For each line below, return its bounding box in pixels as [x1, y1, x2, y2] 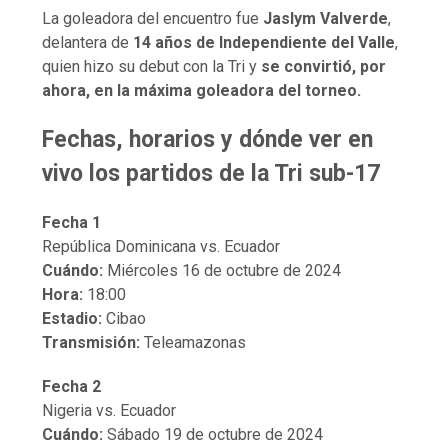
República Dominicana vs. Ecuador [42, 236, 281, 256]
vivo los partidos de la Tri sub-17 [42, 159, 381, 187]
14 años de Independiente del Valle [133, 32, 396, 52]
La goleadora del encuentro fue [42, 8, 264, 28]
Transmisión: [42, 332, 141, 352]
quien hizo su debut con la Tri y [42, 56, 262, 76]
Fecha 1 [42, 212, 102, 232]
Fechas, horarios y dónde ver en [42, 125, 374, 153]
